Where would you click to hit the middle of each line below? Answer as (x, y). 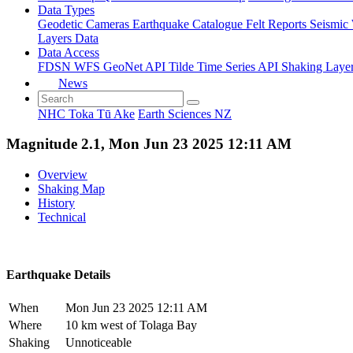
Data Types (66, 9)
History (56, 203)
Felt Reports (278, 24)
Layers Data (68, 38)
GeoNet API (136, 66)
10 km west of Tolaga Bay (131, 325)
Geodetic (62, 24)
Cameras (109, 24)
